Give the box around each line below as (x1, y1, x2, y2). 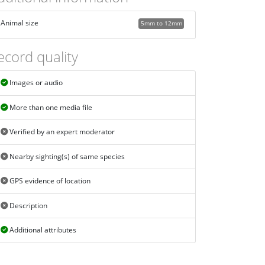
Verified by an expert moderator (7, 127, 115, 137)
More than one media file (7, 102, 92, 112)
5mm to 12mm (140, 19, 182, 28)
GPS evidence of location (7, 176, 91, 186)
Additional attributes (7, 225, 76, 235)
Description (7, 200, 47, 211)
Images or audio (7, 77, 63, 88)
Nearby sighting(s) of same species (7, 151, 125, 161)
